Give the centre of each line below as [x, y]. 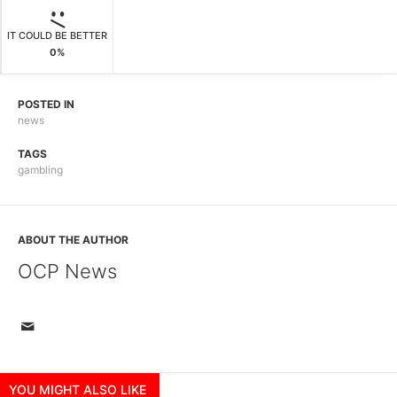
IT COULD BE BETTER [57, 36]
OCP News [67, 272]
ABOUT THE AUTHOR [73, 240]
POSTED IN [46, 105]
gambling [40, 170]
